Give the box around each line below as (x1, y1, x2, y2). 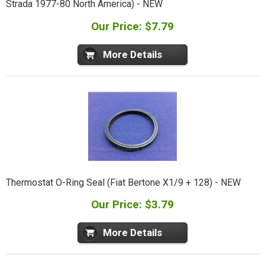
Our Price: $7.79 (91, 19, 174, 33)
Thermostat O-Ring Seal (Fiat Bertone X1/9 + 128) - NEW (5, 176, 241, 188)
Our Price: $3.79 (91, 198, 174, 212)
